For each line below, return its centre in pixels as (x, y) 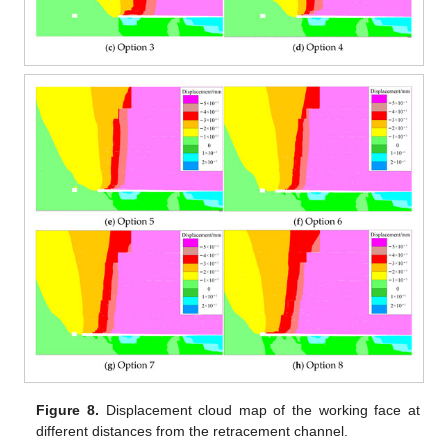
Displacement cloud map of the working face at (259, 410)
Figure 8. (67, 410)
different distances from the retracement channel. (192, 431)
